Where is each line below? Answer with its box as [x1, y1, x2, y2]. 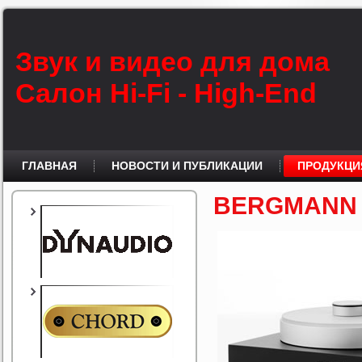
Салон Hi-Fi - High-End [15, 78, 317, 108]
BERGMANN [213, 192, 357, 219]
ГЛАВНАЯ [22, 159, 77, 172]
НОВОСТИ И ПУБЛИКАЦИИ [112, 159, 263, 172]
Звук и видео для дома [15, 46, 330, 77]
